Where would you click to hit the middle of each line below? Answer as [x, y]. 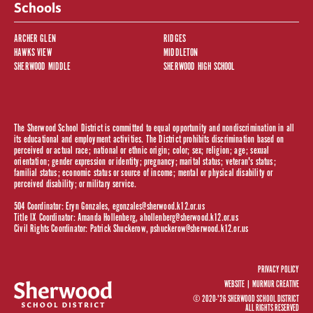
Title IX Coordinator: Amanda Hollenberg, [77, 218]
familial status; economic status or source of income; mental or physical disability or [143, 173]
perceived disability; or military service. [75, 184]
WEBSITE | [239, 285]
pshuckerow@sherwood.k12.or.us [199, 229]
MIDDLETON [181, 53]
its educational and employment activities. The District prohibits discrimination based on [148, 140]
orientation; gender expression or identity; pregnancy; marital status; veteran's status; [145, 162]
